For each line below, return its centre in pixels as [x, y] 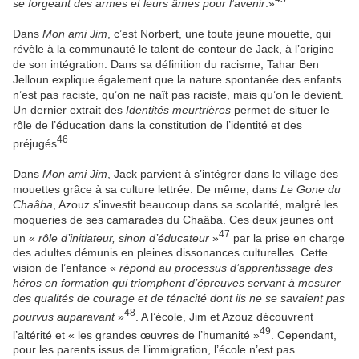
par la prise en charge [287, 238]
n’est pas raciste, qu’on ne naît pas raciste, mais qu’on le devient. [178, 94]
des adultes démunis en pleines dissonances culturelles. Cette [170, 253]
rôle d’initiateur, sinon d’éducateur [124, 238]
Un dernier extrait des [69, 109]
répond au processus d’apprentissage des [226, 268]
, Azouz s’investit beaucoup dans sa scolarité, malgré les [196, 204]
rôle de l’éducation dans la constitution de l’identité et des [157, 125]
